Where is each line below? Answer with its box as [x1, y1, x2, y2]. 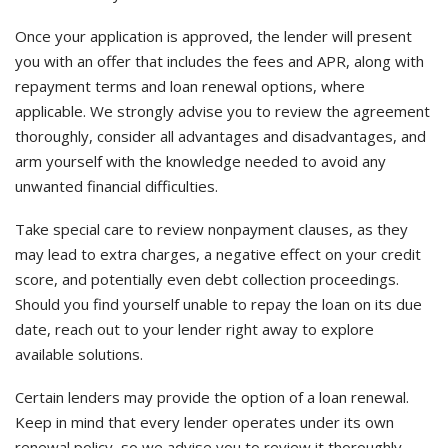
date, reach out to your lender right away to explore [15, 319, 374, 339]
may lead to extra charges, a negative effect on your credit [15, 244, 421, 264]
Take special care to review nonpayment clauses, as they [15, 219, 408, 239]
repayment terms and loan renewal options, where [15, 76, 365, 96]
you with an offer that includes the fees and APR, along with [15, 51, 424, 71]
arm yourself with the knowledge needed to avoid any [15, 151, 386, 171]
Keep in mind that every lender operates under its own [15, 412, 394, 432]
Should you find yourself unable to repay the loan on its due [15, 294, 422, 314]
